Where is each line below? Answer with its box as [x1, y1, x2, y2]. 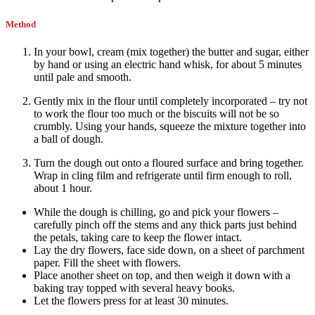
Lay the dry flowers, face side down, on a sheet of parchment [34, 243, 304, 256]
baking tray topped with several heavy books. [34, 281, 235, 294]
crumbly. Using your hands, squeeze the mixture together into [34, 120, 306, 132]
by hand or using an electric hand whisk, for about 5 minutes [34, 58, 302, 70]
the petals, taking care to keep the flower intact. [34, 231, 242, 243]
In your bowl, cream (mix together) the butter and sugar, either [34, 45, 309, 58]
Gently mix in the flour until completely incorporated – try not [34, 94, 307, 107]
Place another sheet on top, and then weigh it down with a [34, 269, 290, 281]
